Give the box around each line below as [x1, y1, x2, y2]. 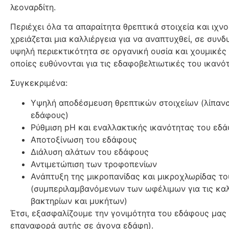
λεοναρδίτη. [10, 2, 56, 12]
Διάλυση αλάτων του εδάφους [31, 146, 149, 157]
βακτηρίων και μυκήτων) [31, 195, 127, 206]
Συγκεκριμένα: [10, 78, 67, 88]
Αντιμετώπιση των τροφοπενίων [31, 158, 157, 169]
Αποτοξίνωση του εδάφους [31, 134, 137, 145]
